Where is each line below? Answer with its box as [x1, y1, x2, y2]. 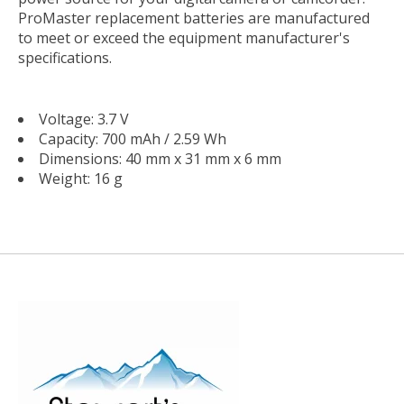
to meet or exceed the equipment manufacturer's [18, 27, 350, 48]
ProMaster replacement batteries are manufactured [18, 7, 370, 28]
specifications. [18, 47, 112, 68]
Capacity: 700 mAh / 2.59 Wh [39, 128, 226, 149]
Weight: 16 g [39, 168, 123, 188]
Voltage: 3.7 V [39, 108, 129, 129]
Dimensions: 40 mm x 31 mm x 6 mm [39, 148, 281, 169]
